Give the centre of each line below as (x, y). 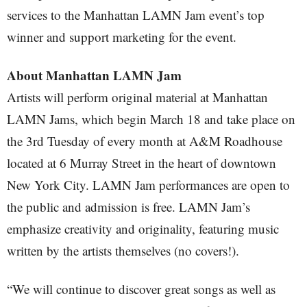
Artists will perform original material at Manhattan (137, 97)
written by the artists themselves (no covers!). (123, 250)
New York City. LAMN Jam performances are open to (148, 185)
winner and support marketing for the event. (122, 37)
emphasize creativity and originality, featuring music (143, 229)
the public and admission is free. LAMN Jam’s (128, 207)
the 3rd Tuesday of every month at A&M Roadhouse (145, 141)
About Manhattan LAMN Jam (94, 75)
